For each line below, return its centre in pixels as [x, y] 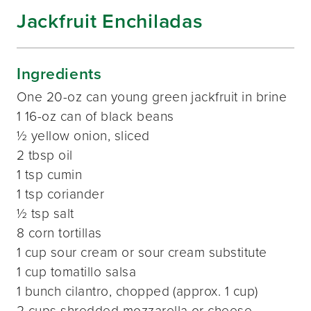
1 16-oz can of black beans [95, 116]
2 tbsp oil [45, 155]
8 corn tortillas [59, 233]
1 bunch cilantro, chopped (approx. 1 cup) [137, 291]
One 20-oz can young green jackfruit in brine [152, 96]
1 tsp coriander [61, 194]
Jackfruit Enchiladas [110, 20]
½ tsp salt [45, 213]
